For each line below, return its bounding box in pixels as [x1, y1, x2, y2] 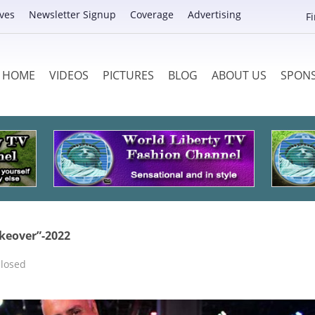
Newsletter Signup [29, 8, 116, 21]
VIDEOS [49, 67, 89, 83]
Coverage [130, 8, 174, 21]
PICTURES [102, 67, 154, 83]
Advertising [188, 8, 241, 21]
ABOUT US [211, 67, 266, 83]
